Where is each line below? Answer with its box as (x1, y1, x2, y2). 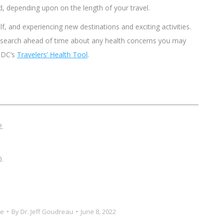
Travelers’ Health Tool (17, 49, 88, 59)
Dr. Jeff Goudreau (20, 207, 73, 216)
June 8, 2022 (80, 207, 116, 216)
